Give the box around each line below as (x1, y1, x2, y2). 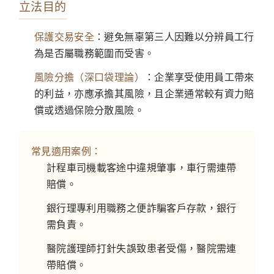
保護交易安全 (34, 30, 95, 43)
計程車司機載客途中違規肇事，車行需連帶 (46, 161, 237, 174)
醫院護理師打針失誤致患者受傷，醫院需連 (46, 242, 237, 254)
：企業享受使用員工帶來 (144, 70, 254, 83)
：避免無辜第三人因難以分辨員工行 (94, 30, 254, 43)
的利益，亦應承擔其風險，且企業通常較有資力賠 (34, 87, 254, 100)
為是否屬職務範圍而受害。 (34, 46, 155, 59)
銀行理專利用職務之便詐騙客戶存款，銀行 (46, 201, 237, 214)
